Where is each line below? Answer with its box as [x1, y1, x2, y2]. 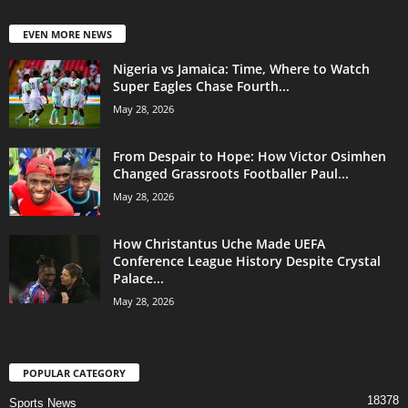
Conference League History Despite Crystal [113, 251, 381, 270]
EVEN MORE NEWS [23, 26, 112, 41]
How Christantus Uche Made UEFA [113, 234, 325, 252]
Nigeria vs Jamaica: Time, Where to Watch [113, 59, 370, 77]
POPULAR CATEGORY [23, 365, 126, 380]
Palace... [113, 269, 164, 287]
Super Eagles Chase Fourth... [113, 76, 290, 95]
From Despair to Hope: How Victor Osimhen [113, 147, 386, 165]
